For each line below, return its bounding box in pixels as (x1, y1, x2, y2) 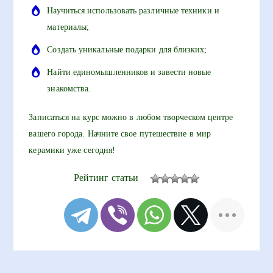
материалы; (47, 22, 90, 32)
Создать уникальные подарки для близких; (47, 44, 207, 54)
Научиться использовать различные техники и (47, 5, 219, 15)
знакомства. (47, 83, 91, 93)
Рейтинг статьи (73, 172, 139, 183)
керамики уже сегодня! (29, 145, 116, 155)
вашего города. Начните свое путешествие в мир (29, 129, 211, 138)
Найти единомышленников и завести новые (47, 67, 211, 77)
